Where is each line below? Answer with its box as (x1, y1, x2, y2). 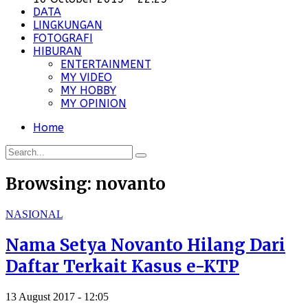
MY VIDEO (60, 71, 112, 85)
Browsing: (5, 173, 96, 195)
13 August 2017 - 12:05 (5, 291, 109, 303)
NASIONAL (5, 208, 63, 221)
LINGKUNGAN (33, 19, 102, 32)
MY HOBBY (60, 84, 116, 98)
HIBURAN (33, 45, 82, 58)
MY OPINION (60, 97, 126, 111)
